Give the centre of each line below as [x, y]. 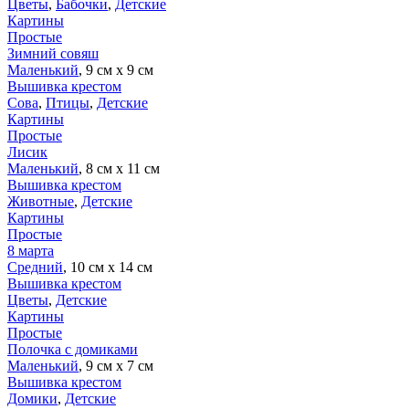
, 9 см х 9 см [116, 69]
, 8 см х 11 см [119, 168]
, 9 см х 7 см [116, 365]
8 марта [31, 250]
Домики [32, 398]
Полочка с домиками [73, 349]
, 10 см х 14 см [108, 267]
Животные [41, 201]
